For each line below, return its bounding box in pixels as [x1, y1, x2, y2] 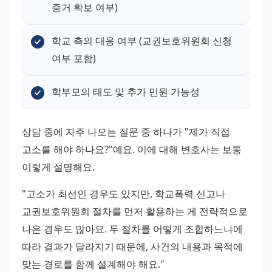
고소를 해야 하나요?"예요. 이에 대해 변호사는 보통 [22, 142, 242, 156]
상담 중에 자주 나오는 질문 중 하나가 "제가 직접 [22, 124, 230, 138]
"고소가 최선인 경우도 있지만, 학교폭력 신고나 [22, 187, 225, 201]
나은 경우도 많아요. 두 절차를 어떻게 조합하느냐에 [22, 222, 243, 236]
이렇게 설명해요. [22, 160, 95, 174]
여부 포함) [52, 51, 96, 65]
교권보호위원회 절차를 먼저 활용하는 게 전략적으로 [22, 205, 248, 219]
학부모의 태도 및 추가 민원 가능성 [52, 84, 200, 98]
